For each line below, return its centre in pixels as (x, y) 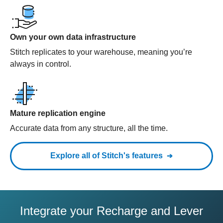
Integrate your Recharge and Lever (111, 211)
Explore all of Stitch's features (107, 156)
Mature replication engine (58, 113)
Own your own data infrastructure (73, 37)
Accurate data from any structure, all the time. (89, 128)
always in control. (41, 64)
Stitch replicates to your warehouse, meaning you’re (101, 52)
